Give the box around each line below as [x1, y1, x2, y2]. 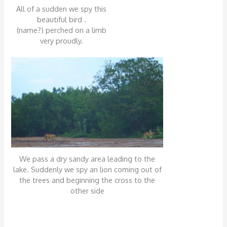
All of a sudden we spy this [16, 4, 107, 13]
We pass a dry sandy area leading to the [19, 154, 156, 163]
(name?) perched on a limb [16, 25, 106, 34]
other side [70, 185, 104, 195]
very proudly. [40, 35, 83, 45]
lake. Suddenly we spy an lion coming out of [13, 164, 162, 174]
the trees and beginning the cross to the [19, 175, 156, 184]
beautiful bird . [36, 14, 86, 24]
